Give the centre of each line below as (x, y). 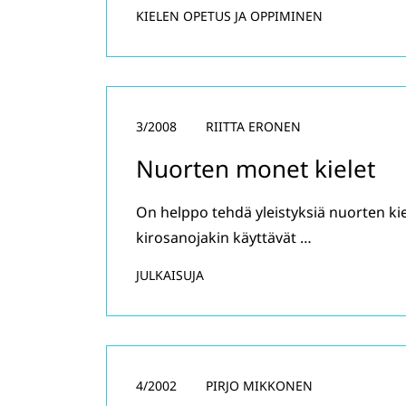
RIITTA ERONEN (253, 126)
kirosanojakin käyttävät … (224, 237)
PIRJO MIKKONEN (259, 386)
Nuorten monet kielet (256, 169)
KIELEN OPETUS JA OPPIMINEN (229, 16)
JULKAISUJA (170, 275)
